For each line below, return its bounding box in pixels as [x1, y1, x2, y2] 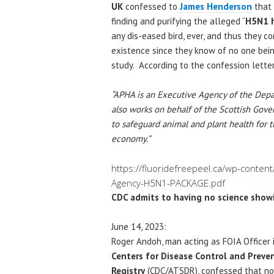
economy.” [111, 132, 150, 144]
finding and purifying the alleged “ [111, 15, 245, 27]
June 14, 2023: [111, 220, 166, 232]
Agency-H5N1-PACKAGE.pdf [111, 176, 225, 189]
